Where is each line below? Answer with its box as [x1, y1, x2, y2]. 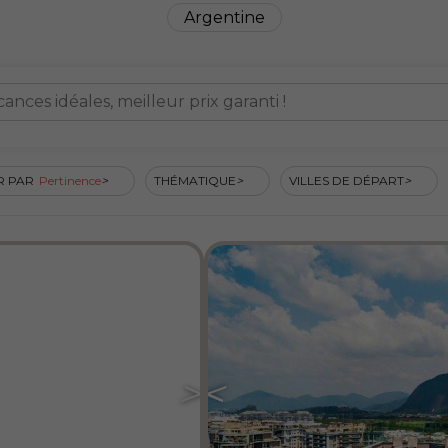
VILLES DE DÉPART [288, 172, 404, 188]
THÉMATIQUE [153, 172, 236, 188]
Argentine [183, 7, 265, 27]
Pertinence [38, 172, 101, 188]
